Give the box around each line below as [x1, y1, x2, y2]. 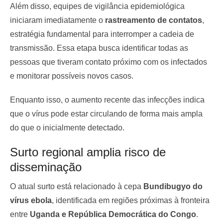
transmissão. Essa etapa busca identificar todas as [10, 43, 188, 52]
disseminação [10, 160, 82, 174]
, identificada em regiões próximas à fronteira [52, 196, 210, 205]
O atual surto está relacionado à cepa [10, 182, 143, 191]
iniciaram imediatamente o [10, 15, 105, 24]
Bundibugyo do [143, 182, 203, 191]
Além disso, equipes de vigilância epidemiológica [10, 1, 185, 10]
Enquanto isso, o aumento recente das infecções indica [10, 95, 205, 104]
